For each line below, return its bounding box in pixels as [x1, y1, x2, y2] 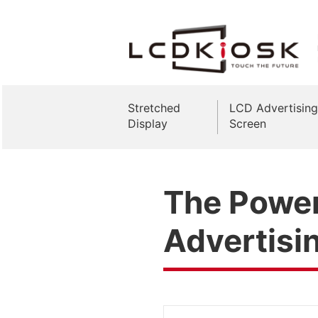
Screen [229, 116, 266, 131]
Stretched [128, 101, 180, 115]
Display [128, 116, 168, 131]
